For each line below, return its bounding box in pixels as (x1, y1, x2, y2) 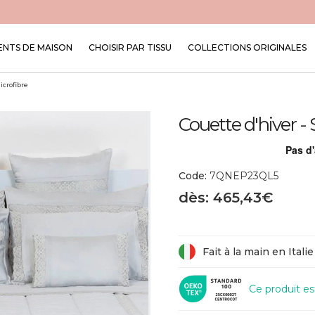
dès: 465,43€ (179, 189, 273, 206)
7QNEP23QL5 (207, 169, 278, 182)
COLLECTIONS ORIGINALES (188, 42, 307, 53)
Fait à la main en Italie (202, 245, 314, 258)
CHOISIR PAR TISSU (89, 42, 172, 53)
